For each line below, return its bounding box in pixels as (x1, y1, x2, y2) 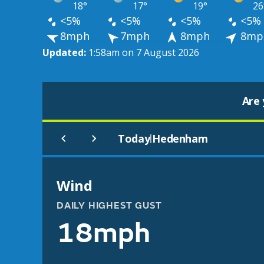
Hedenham (152, 131, 208, 146)
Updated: (42, 46, 88, 59)
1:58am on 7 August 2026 (88, 46, 199, 59)
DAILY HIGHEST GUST (57, 200, 162, 212)
